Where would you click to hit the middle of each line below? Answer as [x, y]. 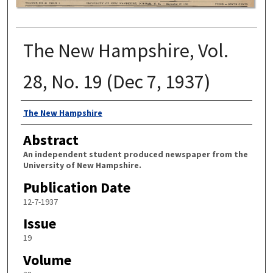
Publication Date [76, 187]
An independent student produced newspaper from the [135, 154]
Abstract [51, 140]
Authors [44, 112]
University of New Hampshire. [82, 165]
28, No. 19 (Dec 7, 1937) [116, 81]
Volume [47, 260]
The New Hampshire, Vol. [126, 50]
